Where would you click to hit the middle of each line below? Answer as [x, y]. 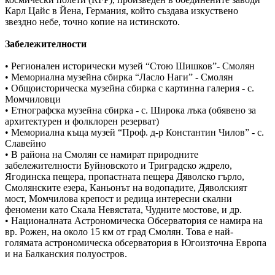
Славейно [25, 143]
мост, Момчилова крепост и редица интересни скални [118, 198]
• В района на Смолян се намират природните [102, 154]
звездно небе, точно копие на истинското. [92, 21]
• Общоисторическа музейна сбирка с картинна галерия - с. [130, 88]
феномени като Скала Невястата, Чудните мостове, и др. [123, 209]
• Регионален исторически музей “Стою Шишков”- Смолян [130, 66]
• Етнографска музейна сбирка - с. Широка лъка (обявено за [130, 110]
